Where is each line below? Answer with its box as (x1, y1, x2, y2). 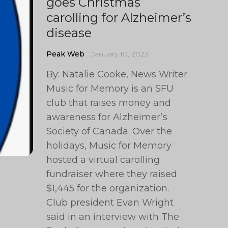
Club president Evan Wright (46, 197, 174, 208)
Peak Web (46, 49, 85, 59)
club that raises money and (46, 97, 172, 108)
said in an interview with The (46, 211, 180, 222)
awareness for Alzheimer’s (46, 111, 168, 123)
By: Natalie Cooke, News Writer (46, 69, 188, 80)
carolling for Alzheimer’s (46, 10, 192, 25)
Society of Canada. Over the (46, 126, 173, 137)
